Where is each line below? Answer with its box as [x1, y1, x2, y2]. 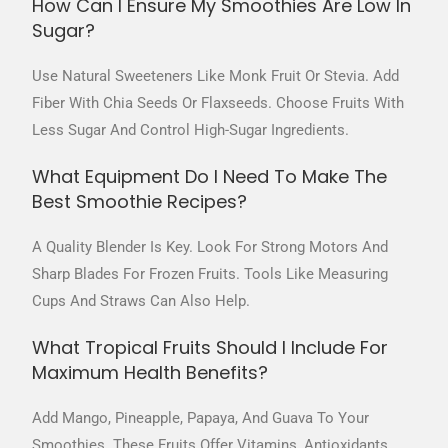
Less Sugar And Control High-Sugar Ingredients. [32, 121, 350, 140]
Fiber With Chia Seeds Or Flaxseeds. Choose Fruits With [32, 94, 405, 113]
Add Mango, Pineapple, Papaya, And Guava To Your [32, 409, 370, 428]
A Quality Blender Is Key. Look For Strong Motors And [32, 238, 389, 257]
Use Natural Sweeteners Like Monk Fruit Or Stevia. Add [32, 67, 400, 86]
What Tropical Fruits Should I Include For [32, 335, 389, 361]
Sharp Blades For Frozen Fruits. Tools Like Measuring [32, 265, 389, 284]
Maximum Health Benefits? [32, 360, 269, 386]
